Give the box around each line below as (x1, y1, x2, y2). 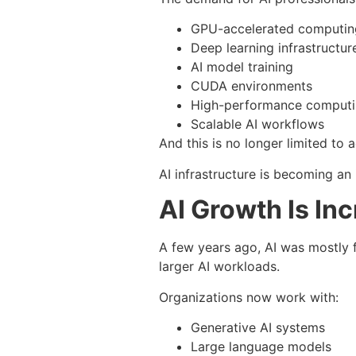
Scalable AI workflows (191, 116, 324, 133)
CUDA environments (191, 78, 312, 95)
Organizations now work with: (159, 288, 339, 305)
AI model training (191, 59, 293, 75)
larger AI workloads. (159, 258, 280, 275)
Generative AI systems (191, 319, 325, 336)
